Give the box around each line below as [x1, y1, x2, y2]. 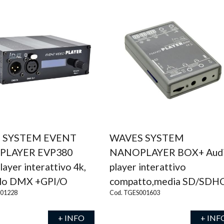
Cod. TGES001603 [109, 189, 160, 196]
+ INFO [57, 213, 84, 222]
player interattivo [109, 161, 186, 172]
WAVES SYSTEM [109, 132, 184, 143]
